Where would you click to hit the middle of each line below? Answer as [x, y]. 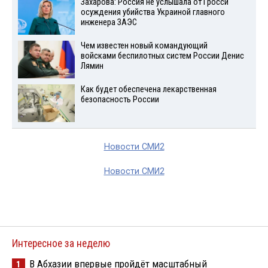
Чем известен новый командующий [144, 46]
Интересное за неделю [61, 243]
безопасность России [120, 99]
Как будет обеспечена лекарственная [148, 89]
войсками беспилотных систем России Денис [162, 56]
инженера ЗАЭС [109, 23]
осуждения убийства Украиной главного [153, 13]
